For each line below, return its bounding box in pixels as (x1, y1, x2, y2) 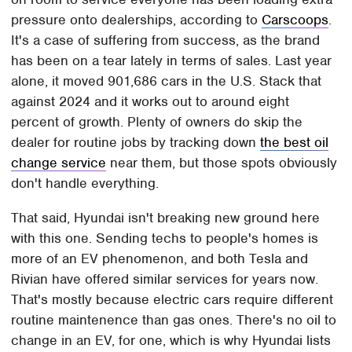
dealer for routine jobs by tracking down (11, 134, 261, 152)
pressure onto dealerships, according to (11, 11, 262, 29)
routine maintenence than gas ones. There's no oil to (11, 311, 337, 329)
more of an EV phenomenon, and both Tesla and (11, 250, 309, 268)
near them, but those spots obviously (106, 154, 338, 172)
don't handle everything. (11, 174, 159, 192)
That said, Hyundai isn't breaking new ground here (11, 209, 321, 227)
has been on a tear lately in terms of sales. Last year (11, 52, 332, 70)
